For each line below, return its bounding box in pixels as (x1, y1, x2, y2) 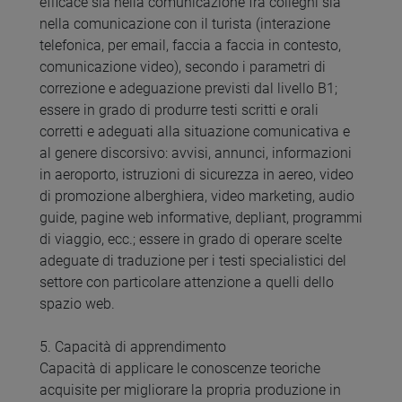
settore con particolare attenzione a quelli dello (39, 274, 334, 292)
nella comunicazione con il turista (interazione (39, 15, 330, 33)
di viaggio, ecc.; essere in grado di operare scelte (39, 231, 342, 249)
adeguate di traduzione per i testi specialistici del (39, 252, 346, 270)
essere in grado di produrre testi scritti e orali (39, 101, 319, 119)
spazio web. (39, 295, 115, 313)
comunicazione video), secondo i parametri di (39, 58, 326, 76)
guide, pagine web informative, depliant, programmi (39, 209, 363, 227)
